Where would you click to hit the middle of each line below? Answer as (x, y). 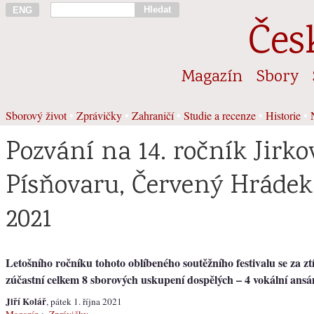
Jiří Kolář (26, 301)
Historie (283, 115)
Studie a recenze (220, 115)
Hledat (157, 9)
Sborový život (36, 115)
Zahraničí (153, 115)
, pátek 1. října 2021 (84, 301)
